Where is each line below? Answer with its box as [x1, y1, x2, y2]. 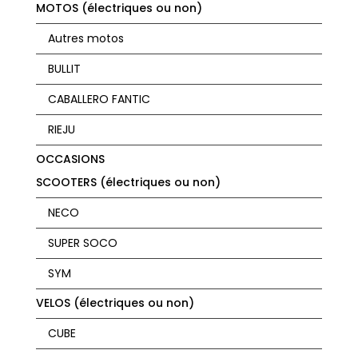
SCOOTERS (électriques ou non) [35, 173, 221, 190]
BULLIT [47, 60, 81, 77]
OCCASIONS [35, 150, 105, 167]
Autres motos [47, 30, 124, 46]
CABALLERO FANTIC [47, 90, 150, 107]
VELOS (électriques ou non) [35, 294, 194, 311]
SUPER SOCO [47, 234, 117, 251]
